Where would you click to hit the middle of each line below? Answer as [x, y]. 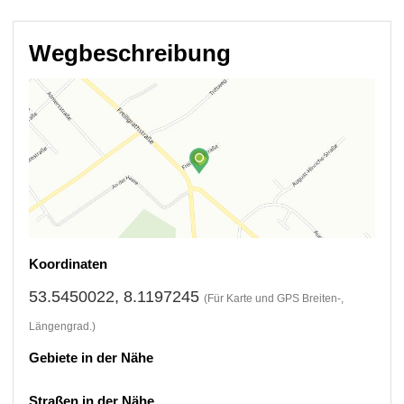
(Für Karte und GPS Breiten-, [274, 298]
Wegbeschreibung [130, 53]
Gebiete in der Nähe [92, 357]
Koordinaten [69, 263]
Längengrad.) [63, 326]
